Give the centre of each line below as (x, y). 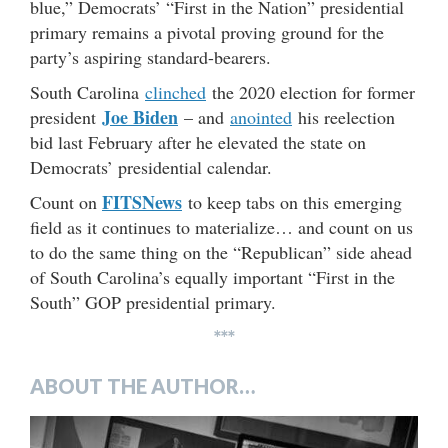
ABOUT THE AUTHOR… (142, 386)
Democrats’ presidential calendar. (151, 167)
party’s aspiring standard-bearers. (150, 57)
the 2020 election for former (310, 92)
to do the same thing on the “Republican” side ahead (221, 252)
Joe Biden (140, 117)
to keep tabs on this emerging (292, 202)
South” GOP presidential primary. (153, 302)
